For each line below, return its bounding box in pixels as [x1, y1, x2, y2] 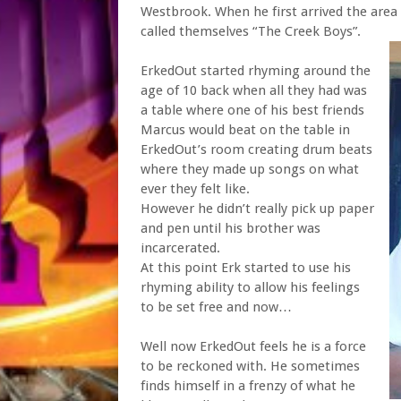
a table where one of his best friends [141, 102, 364, 118]
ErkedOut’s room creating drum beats [141, 141, 372, 158]
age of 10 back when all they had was [141, 82, 367, 98]
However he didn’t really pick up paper [141, 200, 374, 217]
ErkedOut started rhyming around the [141, 63, 371, 79]
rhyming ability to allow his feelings [141, 279, 360, 295]
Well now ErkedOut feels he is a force [141, 338, 366, 354]
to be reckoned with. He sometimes [141, 358, 360, 374]
